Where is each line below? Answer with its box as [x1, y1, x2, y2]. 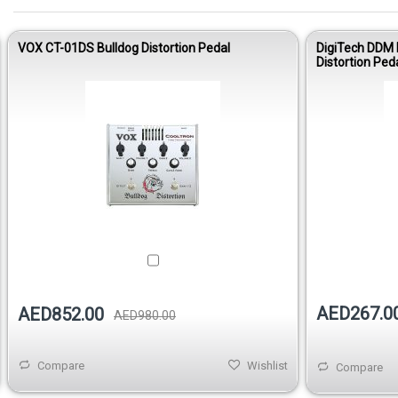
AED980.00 [114, 307, 176, 322]
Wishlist [247, 358, 288, 372]
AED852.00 [18, 303, 104, 325]
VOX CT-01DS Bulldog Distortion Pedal [18, 41, 230, 56]
